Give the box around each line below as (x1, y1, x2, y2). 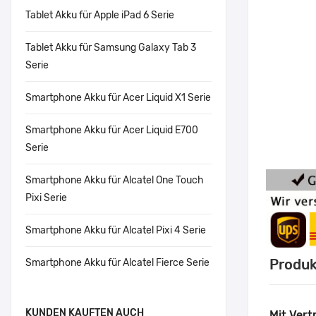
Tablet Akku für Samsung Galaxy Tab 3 (25, 42, 196, 54)
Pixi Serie (25, 192, 67, 204)
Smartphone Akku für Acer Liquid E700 (25, 124, 198, 136)
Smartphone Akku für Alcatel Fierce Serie (25, 257, 209, 269)
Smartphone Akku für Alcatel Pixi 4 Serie (25, 224, 206, 236)
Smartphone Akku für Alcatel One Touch (25, 174, 204, 186)
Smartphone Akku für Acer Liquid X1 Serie (25, 92, 211, 104)
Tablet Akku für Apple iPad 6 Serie (25, 9, 174, 21)
